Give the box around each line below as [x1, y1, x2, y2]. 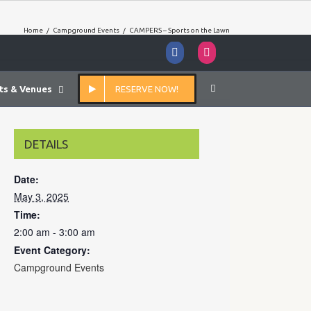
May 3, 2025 [14, 190, 69, 204]
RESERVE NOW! [115, 84, 178, 94]
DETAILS [24, 137, 69, 151]
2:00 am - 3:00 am [14, 225, 96, 239]
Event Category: [14, 243, 91, 258]
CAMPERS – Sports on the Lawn [129, 26, 230, 34]
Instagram [215, 40, 258, 52]
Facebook [183, 40, 226, 52]
